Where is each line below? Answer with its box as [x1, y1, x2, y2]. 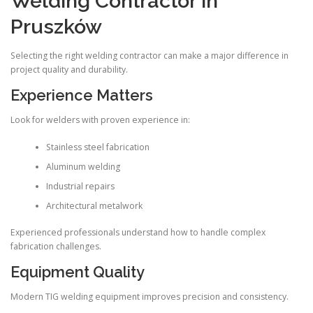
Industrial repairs [45, 180, 115, 192]
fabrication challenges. [10, 240, 101, 252]
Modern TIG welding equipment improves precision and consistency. [10, 291, 289, 303]
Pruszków [10, 14, 102, 38]
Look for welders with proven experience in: [10, 114, 190, 126]
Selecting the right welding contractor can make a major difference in [10, 49, 289, 61]
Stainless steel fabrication [45, 140, 150, 153]
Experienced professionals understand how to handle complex [10, 226, 265, 238]
